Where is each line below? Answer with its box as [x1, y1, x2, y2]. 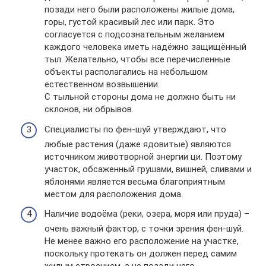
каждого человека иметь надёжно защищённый [45, 42, 246, 53]
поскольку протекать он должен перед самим [45, 248, 237, 259]
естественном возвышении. [45, 79, 160, 90]
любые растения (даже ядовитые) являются [45, 138, 231, 150]
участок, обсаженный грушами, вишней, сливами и [45, 163, 252, 175]
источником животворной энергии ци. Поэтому [45, 151, 242, 162]
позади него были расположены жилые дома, [45, 4, 235, 15]
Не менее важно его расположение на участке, [45, 236, 239, 247]
